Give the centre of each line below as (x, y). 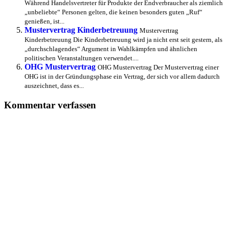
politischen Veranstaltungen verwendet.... (82, 58)
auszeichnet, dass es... (54, 86)
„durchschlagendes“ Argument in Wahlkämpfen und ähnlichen (111, 49)
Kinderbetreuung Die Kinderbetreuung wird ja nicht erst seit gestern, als (123, 40)
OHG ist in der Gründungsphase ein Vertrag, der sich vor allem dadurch (122, 77)
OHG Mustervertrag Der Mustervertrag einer (158, 67)
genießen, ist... (44, 21)
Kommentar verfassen (50, 105)
